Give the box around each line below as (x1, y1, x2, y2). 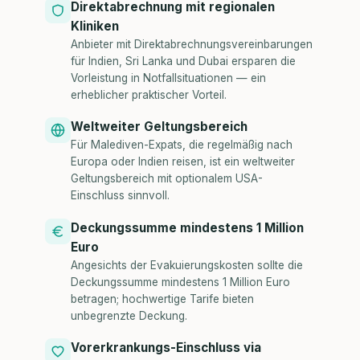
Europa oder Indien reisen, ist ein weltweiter (71, 155, 295, 169)
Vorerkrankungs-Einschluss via (71, 340, 261, 356)
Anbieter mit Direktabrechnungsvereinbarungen (71, 37, 313, 51)
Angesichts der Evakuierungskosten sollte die (71, 258, 303, 272)
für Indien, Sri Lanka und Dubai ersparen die (71, 54, 296, 67)
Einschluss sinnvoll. (71, 189, 170, 202)
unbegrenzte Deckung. (71, 309, 187, 322)
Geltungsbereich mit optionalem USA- (71, 172, 263, 186)
